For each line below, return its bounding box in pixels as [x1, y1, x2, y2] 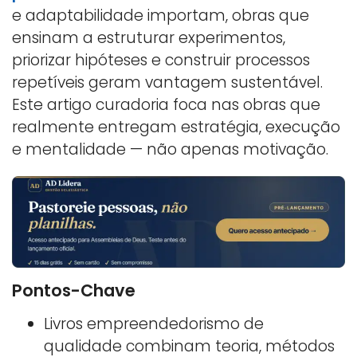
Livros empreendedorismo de [44, 312, 264, 335]
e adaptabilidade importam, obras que [12, 4, 309, 26]
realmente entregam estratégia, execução [12, 116, 340, 138]
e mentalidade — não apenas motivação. [12, 138, 328, 160]
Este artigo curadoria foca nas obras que [12, 93, 320, 116]
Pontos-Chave [12, 278, 135, 302]
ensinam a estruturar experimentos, [12, 26, 285, 49]
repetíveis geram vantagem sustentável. [12, 71, 323, 93]
